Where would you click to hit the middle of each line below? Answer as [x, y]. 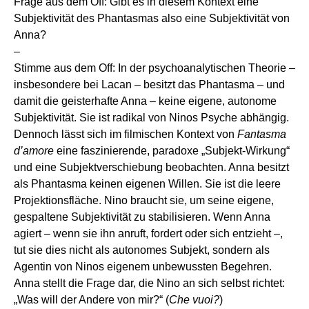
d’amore [34, 151]
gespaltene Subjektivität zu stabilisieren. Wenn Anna [142, 217]
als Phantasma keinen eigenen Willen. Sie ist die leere [147, 184]
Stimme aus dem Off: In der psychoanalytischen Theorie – [154, 68]
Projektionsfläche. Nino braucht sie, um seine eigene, [144, 201]
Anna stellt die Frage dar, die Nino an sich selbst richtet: [149, 283]
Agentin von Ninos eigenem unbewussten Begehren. [143, 267]
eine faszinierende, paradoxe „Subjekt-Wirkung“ [172, 151]
